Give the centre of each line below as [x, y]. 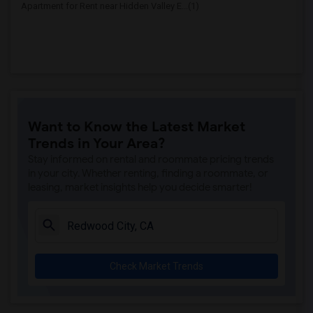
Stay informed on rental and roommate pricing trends [151, 159]
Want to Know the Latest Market [137, 127]
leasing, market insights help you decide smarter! [140, 187]
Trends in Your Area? [97, 144]
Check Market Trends [156, 266]
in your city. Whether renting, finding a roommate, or [148, 173]
